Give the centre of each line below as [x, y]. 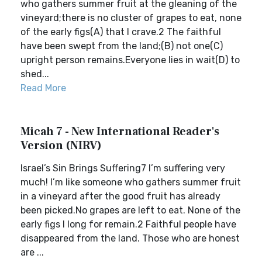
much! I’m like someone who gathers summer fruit [131, 182]
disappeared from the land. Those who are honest [130, 238]
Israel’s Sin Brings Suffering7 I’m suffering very [123, 168]
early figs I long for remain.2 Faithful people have [128, 224]
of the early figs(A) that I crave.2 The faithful [121, 32]
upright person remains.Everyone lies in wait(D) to [130, 60]
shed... [35, 74]
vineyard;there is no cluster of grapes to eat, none [131, 18]
